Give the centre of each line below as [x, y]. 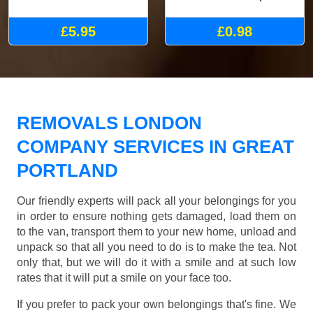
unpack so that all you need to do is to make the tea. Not [156, 247]
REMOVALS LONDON [109, 123]
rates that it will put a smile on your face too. [124, 277]
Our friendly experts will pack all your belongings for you [156, 201]
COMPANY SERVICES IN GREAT [155, 146]
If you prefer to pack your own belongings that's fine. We [156, 304]
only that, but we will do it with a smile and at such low [156, 262]
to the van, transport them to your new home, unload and [156, 231]
